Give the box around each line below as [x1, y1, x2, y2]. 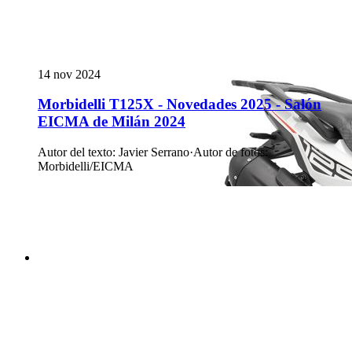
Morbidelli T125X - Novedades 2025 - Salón [38, 96, 321, 113]
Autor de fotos [193, 145, 265, 159]
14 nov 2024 [38, 67, 101, 81]
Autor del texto [38, 145, 112, 159]
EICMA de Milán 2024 [38, 113, 185, 130]
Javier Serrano [119, 145, 189, 159]
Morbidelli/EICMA [38, 159, 134, 174]
